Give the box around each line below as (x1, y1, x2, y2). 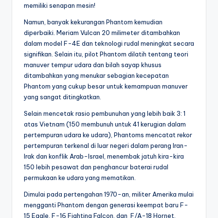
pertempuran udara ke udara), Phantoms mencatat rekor (24, 130, 192, 139)
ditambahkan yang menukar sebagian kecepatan (24, 71, 169, 79)
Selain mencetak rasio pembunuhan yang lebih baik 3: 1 (24, 109, 185, 117)
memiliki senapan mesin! (24, 1, 95, 9)
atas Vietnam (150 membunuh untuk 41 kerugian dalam (24, 120, 186, 128)
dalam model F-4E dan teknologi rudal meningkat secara (24, 39, 194, 47)
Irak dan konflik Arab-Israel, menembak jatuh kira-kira (24, 152, 184, 160)
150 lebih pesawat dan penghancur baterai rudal (24, 163, 168, 171)
